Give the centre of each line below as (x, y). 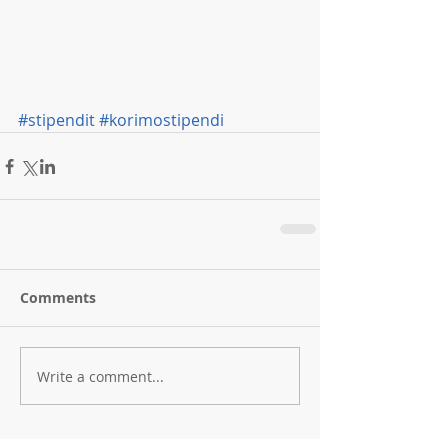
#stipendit (56, 120)
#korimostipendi (161, 120)
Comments (58, 297)
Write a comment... (100, 376)
